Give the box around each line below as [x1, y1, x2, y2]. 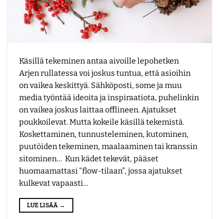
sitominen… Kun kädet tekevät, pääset [19, 154, 158, 164]
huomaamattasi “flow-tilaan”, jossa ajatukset [19, 166, 182, 176]
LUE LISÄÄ [27, 202, 59, 209]
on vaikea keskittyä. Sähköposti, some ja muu [19, 81, 182, 90]
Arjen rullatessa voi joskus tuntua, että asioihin [19, 68, 191, 78]
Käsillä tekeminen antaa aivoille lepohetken [19, 56, 179, 66]
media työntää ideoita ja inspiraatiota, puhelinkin [19, 93, 199, 103]
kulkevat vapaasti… [19, 178, 88, 188]
